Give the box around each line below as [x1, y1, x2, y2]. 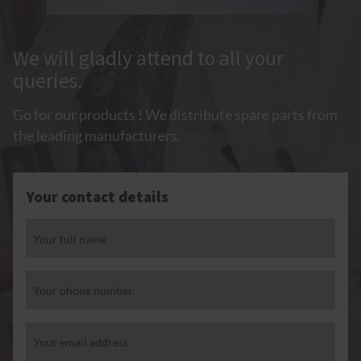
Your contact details [26, 187, 168, 207]
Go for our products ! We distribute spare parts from [13, 106, 338, 124]
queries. [13, 68, 83, 94]
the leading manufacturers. [13, 127, 180, 145]
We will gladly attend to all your [13, 45, 284, 72]
